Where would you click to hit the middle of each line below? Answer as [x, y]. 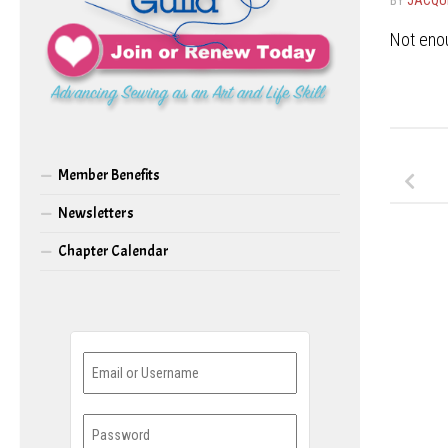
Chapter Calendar [113, 251]
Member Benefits [109, 175]
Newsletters [96, 213]
